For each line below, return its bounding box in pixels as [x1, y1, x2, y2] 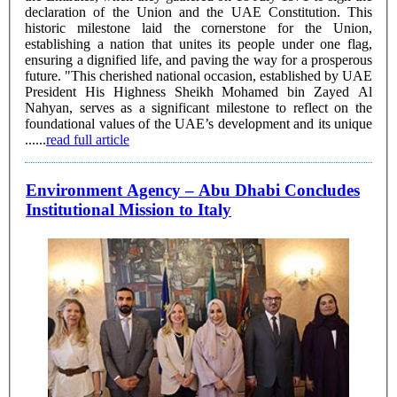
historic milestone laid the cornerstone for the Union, [25, 19, 372, 35]
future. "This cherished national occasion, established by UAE [25, 67, 65, 83]
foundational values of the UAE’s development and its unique [25, 115, 372, 131]
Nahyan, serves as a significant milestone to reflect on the [25, 99, 372, 115]
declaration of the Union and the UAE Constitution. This [25, 4, 372, 19]
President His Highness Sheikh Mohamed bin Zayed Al [25, 83, 372, 99]
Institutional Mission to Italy [26, 200, 231, 220]
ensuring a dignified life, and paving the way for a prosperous [25, 51, 372, 67]
